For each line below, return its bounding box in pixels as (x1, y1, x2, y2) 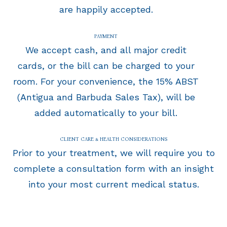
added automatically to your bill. (34, 107, 177, 118)
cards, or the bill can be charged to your (17, 60, 195, 71)
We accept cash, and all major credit (25, 44, 186, 55)
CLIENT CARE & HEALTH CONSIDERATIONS (59, 136, 168, 143)
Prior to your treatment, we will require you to (12, 147, 215, 159)
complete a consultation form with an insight (13, 163, 214, 174)
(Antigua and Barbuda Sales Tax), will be (17, 91, 195, 102)
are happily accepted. (59, 4, 153, 15)
